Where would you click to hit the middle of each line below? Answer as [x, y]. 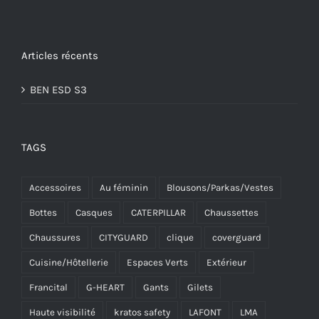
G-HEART [105, 288]
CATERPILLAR [158, 213]
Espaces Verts [157, 263]
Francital [48, 288]
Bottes [43, 213]
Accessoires [55, 188]
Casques [94, 213]
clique [180, 238]
